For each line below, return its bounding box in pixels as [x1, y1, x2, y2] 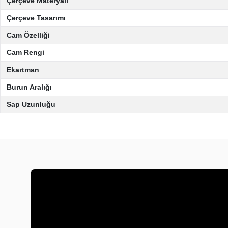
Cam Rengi [7, 48, 44, 56]
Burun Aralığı [7, 83, 52, 91]
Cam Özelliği [7, 31, 50, 39]
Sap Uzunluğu [7, 100, 55, 108]
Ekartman [7, 66, 39, 74]
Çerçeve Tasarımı [7, 14, 66, 22]
